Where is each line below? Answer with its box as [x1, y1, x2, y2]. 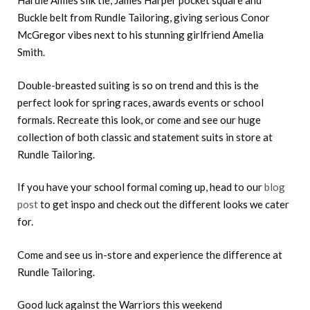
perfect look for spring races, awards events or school [17, 95, 264, 109]
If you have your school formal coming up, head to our [17, 181, 264, 194]
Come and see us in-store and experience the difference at [17, 248, 282, 261]
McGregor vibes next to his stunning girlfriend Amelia [17, 28, 264, 42]
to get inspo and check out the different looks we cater [38, 198, 289, 211]
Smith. [17, 46, 45, 59]
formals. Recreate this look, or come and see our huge [17, 113, 261, 126]
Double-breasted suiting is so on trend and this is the [17, 78, 259, 91]
